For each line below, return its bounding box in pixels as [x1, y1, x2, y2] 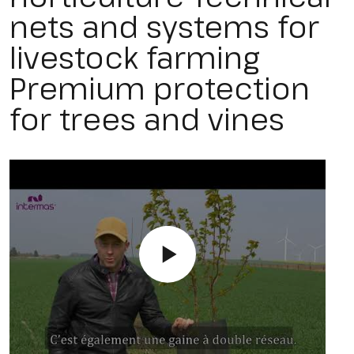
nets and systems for [9, 6, 319, 47]
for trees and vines [9, 98, 284, 139]
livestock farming [9, 36, 260, 77]
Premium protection [9, 67, 310, 108]
